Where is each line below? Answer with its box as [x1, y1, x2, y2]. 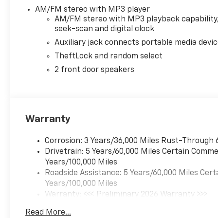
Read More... [25, 209, 72, 217]
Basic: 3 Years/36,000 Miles [45, 201, 144, 210]
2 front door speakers [54, 66, 135, 74]
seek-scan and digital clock [54, 25, 155, 34]
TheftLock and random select [54, 53, 163, 61]
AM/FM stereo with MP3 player [35, 6, 150, 14]
